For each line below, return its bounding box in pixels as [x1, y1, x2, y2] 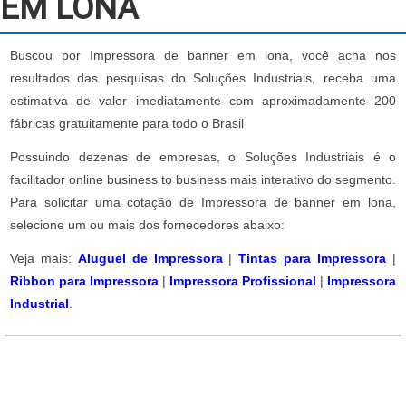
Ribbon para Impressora [10, 274, 159, 288]
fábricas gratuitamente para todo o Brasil [10, 116, 244, 130]
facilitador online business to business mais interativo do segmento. [10, 172, 396, 187]
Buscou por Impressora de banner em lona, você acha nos [10, 48, 396, 63]
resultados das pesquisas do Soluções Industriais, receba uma [10, 71, 396, 85]
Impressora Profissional [169, 274, 316, 288]
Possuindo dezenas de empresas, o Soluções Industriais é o [10, 150, 396, 164]
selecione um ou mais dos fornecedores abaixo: [10, 217, 285, 232]
